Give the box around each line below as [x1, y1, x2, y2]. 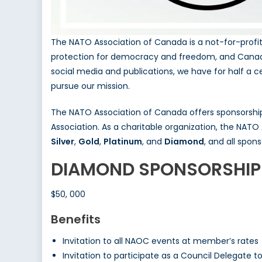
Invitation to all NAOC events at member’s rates [63, 235, 258, 247]
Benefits [51, 211, 101, 228]
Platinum [104, 136, 142, 148]
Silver [51, 136, 74, 148]
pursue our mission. [51, 80, 130, 92]
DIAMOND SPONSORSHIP [51, 157, 261, 182]
